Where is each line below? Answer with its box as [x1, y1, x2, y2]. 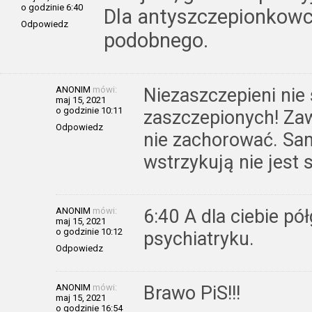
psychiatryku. [143, 228, 254, 251]
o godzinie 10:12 [56, 226, 123, 237]
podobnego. [104, 29, 208, 53]
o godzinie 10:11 [56, 105, 123, 116]
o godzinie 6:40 [21, 2, 83, 13]
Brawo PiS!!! [143, 282, 240, 305]
